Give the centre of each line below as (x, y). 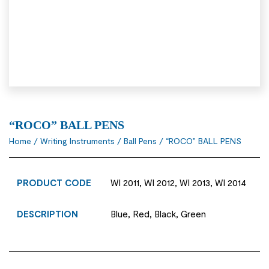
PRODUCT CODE (54, 182)
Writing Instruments (77, 141)
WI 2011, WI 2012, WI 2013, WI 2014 (179, 182)
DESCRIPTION (48, 213)
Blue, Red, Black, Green (159, 213)
